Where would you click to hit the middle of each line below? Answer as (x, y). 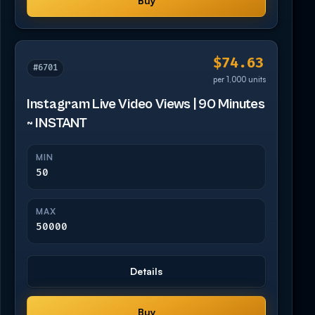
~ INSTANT (57, 124)
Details (146, 271)
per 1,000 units (239, 80)
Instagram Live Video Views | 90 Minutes (146, 105)
